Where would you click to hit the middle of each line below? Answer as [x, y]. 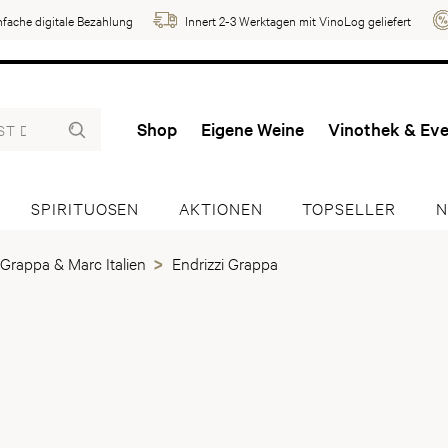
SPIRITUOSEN [85, 207]
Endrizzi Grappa [225, 262]
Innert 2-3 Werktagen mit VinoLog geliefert [298, 20]
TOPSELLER [349, 207]
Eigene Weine [252, 129]
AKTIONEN [221, 207]
